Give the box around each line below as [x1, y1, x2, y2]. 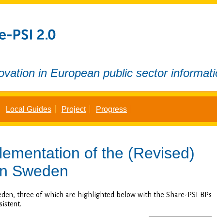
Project [62, 105, 86, 113]
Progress [96, 105, 127, 113]
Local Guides [6, 105, 51, 113]
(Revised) [128, 144, 195, 162]
